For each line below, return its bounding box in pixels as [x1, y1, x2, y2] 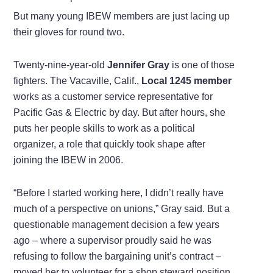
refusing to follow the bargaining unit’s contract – [13, 250, 222, 261]
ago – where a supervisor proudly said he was [13, 235, 212, 246]
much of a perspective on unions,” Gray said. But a [13, 203, 230, 214]
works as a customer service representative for [13, 91, 213, 102]
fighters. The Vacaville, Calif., [13, 75, 142, 86]
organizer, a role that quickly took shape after [13, 138, 206, 149]
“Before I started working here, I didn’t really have [13, 187, 224, 198]
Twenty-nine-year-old [13, 59, 108, 70]
